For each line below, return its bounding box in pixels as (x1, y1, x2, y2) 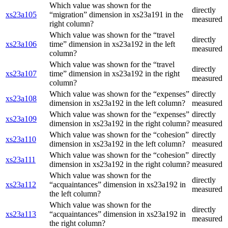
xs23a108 (6, 94, 37, 103)
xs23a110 (6, 135, 36, 144)
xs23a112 (6, 180, 36, 189)
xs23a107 (6, 69, 37, 78)
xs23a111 (6, 155, 36, 164)
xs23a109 (6, 115, 37, 124)
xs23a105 (6, 10, 37, 19)
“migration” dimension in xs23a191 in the (49, 10, 183, 19)
